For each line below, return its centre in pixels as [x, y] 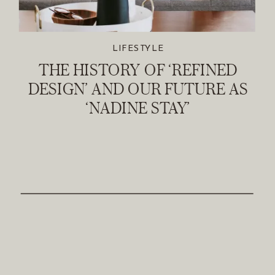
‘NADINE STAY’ [138, 107]
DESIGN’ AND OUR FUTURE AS [138, 88]
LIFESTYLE [138, 48]
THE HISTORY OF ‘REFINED [138, 70]
